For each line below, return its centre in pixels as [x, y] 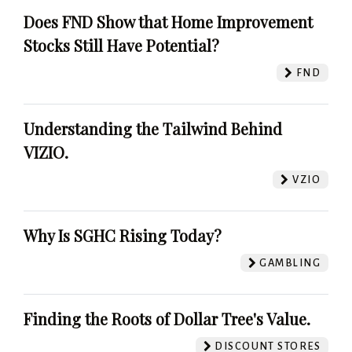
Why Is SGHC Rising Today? [123, 235]
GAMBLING [289, 262]
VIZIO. [46, 152]
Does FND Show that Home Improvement [168, 21]
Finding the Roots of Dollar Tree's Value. [167, 318]
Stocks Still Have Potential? [121, 45]
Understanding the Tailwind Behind [153, 128]
